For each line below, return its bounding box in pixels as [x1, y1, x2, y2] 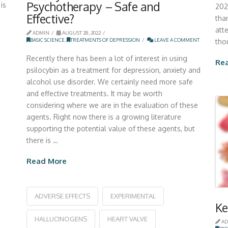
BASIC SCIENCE [30, 37, 65, 43]
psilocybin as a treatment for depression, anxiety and [26, 65, 201, 74]
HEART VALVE [107, 215, 148, 223]
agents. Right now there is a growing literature [26, 112, 181, 121]
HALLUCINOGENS [34, 215, 87, 223]
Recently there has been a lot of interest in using [26, 53, 187, 63]
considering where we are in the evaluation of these [26, 100, 198, 109]
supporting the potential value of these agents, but [26, 124, 195, 133]
